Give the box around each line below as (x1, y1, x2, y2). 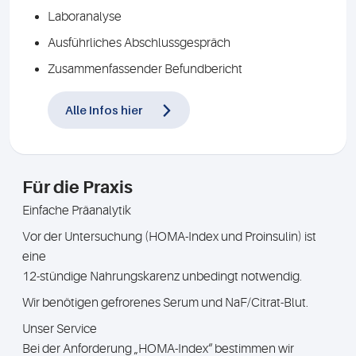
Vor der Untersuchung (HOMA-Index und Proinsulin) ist (22, 230, 316, 244)
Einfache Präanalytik (22, 203, 131, 218)
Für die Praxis (22, 177, 133, 197)
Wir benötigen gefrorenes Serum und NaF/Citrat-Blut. (22, 296, 308, 310)
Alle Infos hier (65, 103, 142, 117)
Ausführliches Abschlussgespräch (48, 36, 230, 50)
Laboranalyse (48, 10, 122, 24)
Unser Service (22, 322, 97, 336)
